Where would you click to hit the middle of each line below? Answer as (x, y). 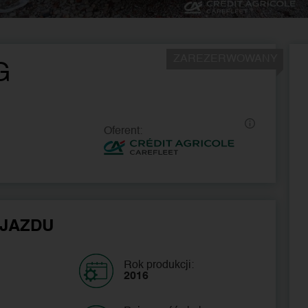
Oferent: (123, 131)
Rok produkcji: (158, 265)
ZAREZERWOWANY (226, 59)
